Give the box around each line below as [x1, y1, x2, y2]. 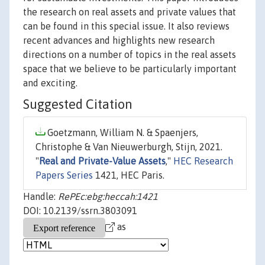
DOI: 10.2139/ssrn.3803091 [23, 205, 137, 216]
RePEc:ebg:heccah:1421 [58, 191, 158, 202]
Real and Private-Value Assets [39, 156, 166, 167]
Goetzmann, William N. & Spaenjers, [45, 127, 198, 138]
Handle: [23, 191, 58, 202]
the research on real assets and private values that [23, 7, 236, 18]
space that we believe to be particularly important [23, 63, 237, 75]
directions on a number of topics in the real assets [23, 49, 236, 60]
